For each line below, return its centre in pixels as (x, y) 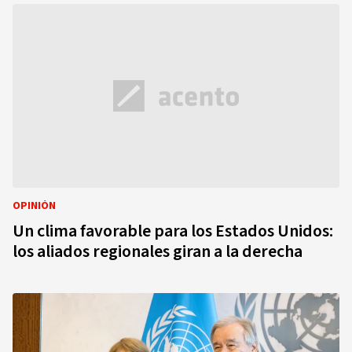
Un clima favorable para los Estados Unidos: (173, 231)
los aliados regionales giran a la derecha (158, 251)
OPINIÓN (34, 206)
